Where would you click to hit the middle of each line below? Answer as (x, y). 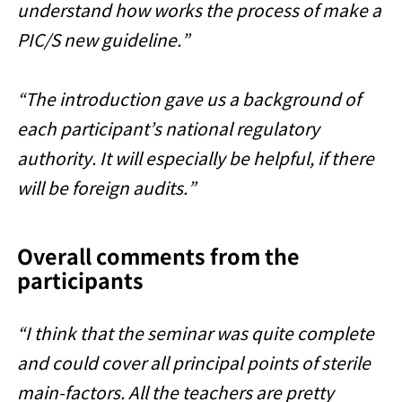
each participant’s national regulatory (169, 128)
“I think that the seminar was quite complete (196, 333)
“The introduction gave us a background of (189, 99)
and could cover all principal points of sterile (194, 363)
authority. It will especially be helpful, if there (196, 158)
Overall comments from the (159, 255)
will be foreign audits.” (107, 188)
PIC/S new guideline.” (104, 39)
